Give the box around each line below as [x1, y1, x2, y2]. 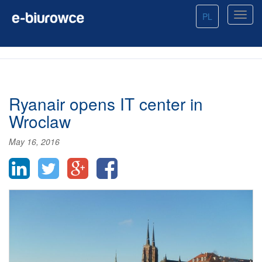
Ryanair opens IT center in [9, 92, 203, 115]
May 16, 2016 [9, 136, 60, 147]
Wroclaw [9, 109, 71, 133]
